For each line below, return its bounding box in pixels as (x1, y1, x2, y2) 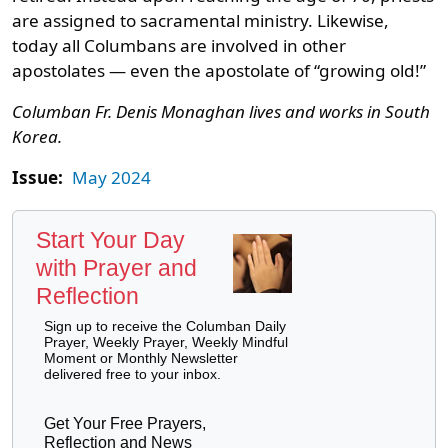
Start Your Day (36, 227, 185, 254)
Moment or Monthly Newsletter (44, 350, 238, 367)
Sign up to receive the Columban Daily (44, 318, 286, 335)
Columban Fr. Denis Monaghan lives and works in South (12, 99, 430, 123)
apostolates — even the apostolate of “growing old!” (12, 58, 426, 82)
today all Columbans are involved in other (12, 33, 346, 57)
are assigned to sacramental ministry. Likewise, (12, 8, 389, 32)
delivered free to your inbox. (44, 366, 221, 383)
